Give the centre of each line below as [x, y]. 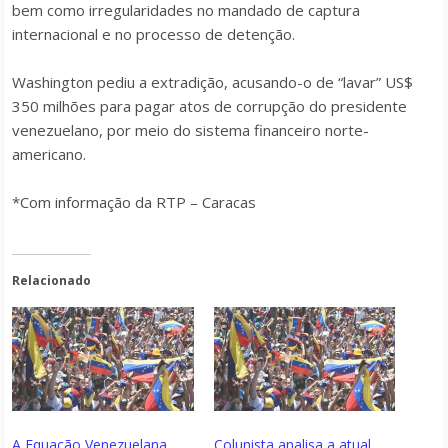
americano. [49, 154]
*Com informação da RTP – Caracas [134, 202]
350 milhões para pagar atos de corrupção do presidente [209, 106]
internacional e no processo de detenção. [153, 34]
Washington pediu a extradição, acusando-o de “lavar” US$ [212, 82]
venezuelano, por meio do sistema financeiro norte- [190, 130]
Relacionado [51, 280]
